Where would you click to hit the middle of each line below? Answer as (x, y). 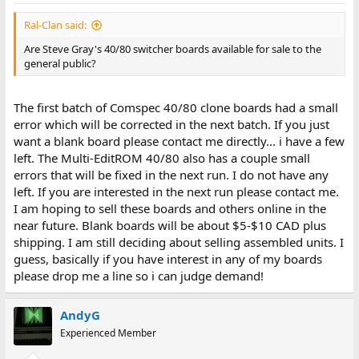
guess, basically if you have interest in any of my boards (167, 258)
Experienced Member (108, 333)
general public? (60, 64)
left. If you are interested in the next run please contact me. (176, 191)
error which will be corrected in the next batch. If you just (171, 124)
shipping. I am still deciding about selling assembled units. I (178, 242)
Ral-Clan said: (55, 25)
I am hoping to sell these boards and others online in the (169, 208)
